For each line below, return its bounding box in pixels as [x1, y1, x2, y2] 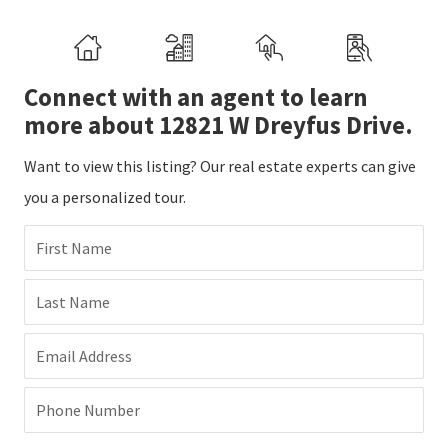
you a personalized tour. [24, 186, 186, 207]
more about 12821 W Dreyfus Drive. [24, 108, 413, 141]
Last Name [36, 291, 110, 312]
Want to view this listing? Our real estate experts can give [24, 155, 416, 176]
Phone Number [36, 399, 140, 420]
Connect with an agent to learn [24, 80, 368, 113]
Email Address [36, 345, 132, 366]
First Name [36, 237, 112, 258]
